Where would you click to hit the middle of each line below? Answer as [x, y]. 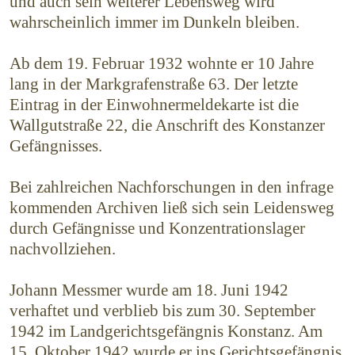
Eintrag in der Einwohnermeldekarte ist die [154, 105]
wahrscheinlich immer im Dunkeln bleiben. [155, 22]
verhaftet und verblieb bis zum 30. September [162, 311]
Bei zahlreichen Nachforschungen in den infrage [172, 187]
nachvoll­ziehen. [63, 249]
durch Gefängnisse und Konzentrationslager [157, 228]
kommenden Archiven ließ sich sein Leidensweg [172, 208]
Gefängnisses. [56, 146]
